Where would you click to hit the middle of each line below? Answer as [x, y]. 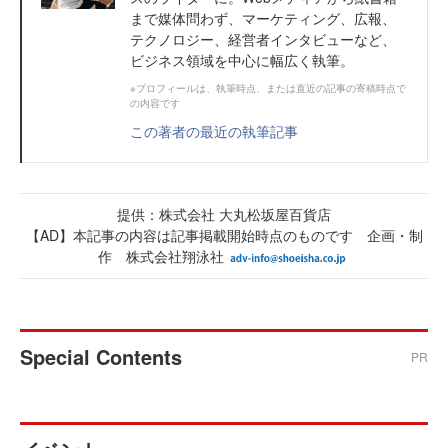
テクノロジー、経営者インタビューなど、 [263, 39]
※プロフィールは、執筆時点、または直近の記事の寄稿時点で [268, 88]
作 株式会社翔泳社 [161, 256]
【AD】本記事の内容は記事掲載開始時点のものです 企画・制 [224, 235]
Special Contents [101, 357]
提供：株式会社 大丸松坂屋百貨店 [224, 214]
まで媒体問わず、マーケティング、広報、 [263, 18]
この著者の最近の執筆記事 [214, 131]
